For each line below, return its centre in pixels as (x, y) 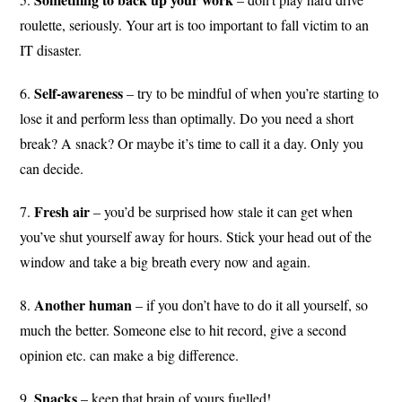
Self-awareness (79, 93)
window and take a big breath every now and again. (166, 262)
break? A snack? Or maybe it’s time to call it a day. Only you (192, 144)
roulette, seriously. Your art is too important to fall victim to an (195, 25)
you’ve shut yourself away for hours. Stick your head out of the (196, 237)
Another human (83, 305)
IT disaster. (51, 50)
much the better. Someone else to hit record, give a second (184, 330)
